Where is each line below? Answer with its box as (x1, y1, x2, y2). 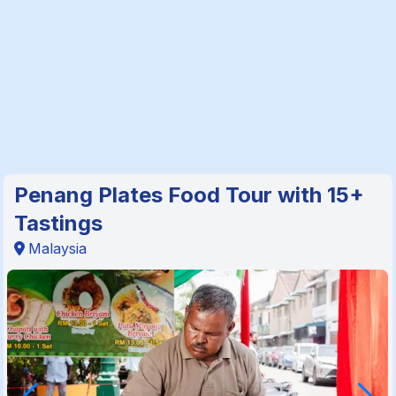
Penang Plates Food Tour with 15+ (14, 181, 365, 208)
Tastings (14, 209, 103, 236)
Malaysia (28, 239, 88, 257)
